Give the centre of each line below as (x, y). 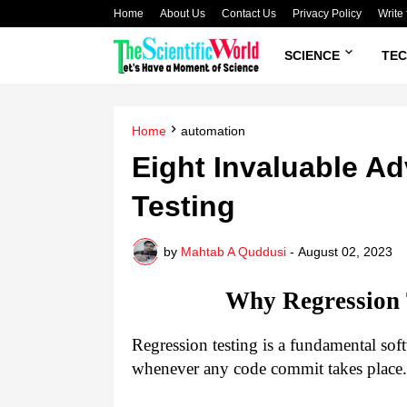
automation (213, 131)
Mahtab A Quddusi (233, 251)
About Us (183, 14)
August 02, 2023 (345, 251)
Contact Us (249, 14)
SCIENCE (312, 55)
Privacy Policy (327, 14)
